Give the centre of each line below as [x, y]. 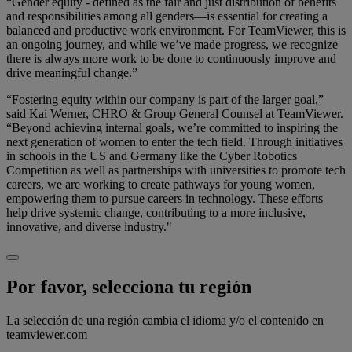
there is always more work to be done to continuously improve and [171, 59]
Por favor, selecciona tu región [129, 287]
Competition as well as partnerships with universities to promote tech [176, 170]
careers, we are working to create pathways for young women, [161, 185]
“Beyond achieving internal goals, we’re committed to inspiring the [172, 128]
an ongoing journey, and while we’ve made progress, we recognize [172, 45]
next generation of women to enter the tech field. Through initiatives [174, 142]
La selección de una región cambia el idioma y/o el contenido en [165, 321]
